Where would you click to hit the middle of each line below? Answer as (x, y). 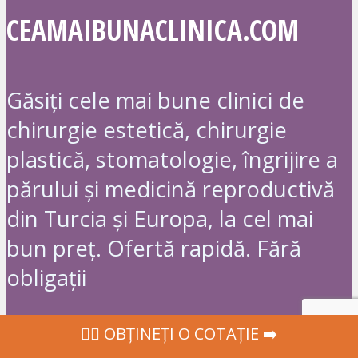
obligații (46, 278)
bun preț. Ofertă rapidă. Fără (154, 249)
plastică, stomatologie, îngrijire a (172, 160)
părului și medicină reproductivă (171, 189)
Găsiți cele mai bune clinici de (155, 101)
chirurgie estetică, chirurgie (147, 130)
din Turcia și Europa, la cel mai (160, 219)
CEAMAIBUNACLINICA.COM (153, 29)
